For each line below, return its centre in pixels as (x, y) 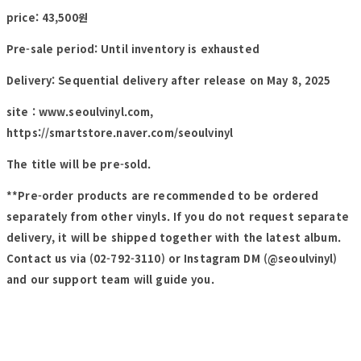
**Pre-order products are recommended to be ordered (163, 195)
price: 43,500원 (49, 17)
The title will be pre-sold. (79, 164)
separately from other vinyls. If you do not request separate (178, 216)
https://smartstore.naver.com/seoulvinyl (120, 132)
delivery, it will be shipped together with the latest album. (174, 237)
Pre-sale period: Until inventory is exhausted (133, 48)
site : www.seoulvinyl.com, (80, 111)
